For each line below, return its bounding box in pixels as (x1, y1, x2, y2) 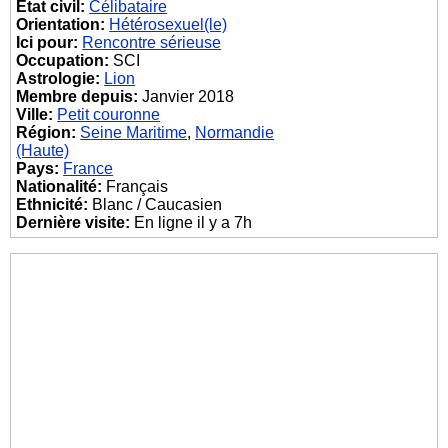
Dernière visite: (16, 214, 131, 231)
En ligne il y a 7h (130, 214, 253, 231)
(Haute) (16, 142, 70, 159)
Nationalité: (16, 178, 103, 195)
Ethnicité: (16, 196, 89, 213)
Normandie (195, 124, 275, 141)
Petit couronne (57, 106, 161, 123)
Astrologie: (16, 70, 101, 87)
